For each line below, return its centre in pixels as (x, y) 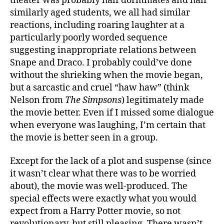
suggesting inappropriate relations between (103, 50)
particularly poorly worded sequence (89, 37)
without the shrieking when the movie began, (106, 75)
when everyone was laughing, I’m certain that (108, 125)
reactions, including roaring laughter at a (97, 25)
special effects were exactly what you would (103, 199)
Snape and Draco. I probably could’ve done (101, 62)
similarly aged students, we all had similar (100, 12)
